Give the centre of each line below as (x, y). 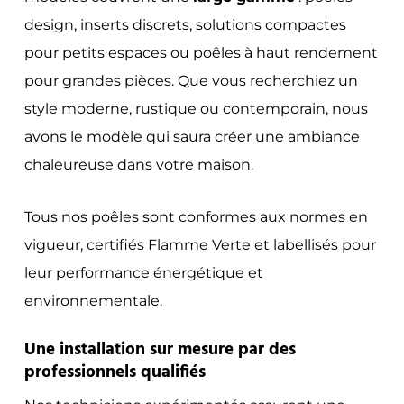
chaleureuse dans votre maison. (138, 164)
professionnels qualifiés (115, 372)
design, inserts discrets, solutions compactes (185, 24)
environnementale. (93, 300)
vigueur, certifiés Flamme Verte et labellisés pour (200, 244)
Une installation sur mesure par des (160, 349)
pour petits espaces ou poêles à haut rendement (201, 52)
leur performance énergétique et (143, 272)
